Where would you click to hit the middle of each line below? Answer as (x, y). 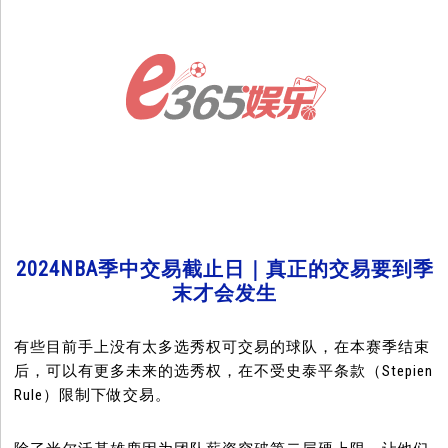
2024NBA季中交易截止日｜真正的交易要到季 (224, 269)
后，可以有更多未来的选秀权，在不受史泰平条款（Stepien (224, 371)
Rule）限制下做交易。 (93, 395)
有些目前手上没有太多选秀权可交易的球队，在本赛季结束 (222, 347)
